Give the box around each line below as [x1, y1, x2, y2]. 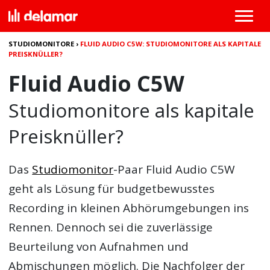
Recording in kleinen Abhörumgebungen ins [8, 200, 250, 216]
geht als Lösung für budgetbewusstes [8, 181, 215, 196]
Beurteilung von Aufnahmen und [8, 239, 189, 254]
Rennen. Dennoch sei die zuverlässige [8, 219, 213, 235]
